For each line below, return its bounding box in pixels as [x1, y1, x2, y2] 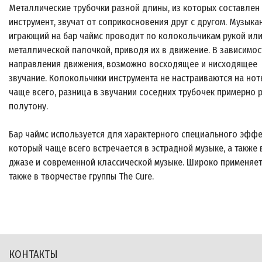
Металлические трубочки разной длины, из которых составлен [9, 2, 260, 14]
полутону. [9, 101, 48, 112]
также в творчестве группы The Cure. [9, 171, 154, 182]
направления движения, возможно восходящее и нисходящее [9, 58, 257, 70]
